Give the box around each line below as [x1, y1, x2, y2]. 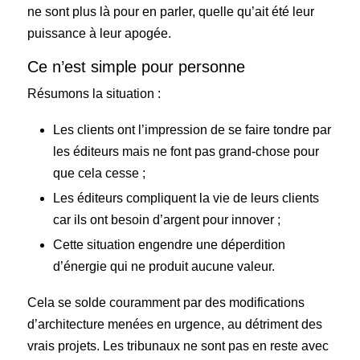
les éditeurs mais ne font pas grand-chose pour [53, 144, 320, 158]
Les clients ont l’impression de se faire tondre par [53, 122, 332, 137]
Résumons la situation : [27, 86, 162, 100]
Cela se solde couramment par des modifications [27, 295, 305, 309]
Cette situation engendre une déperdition [53, 237, 286, 252]
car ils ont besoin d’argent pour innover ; [53, 212, 281, 227]
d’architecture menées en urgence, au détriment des [27, 317, 323, 331]
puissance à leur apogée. [27, 26, 172, 40]
